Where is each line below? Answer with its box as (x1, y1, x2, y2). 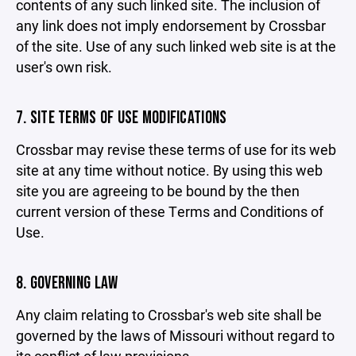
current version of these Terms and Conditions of (16, 202, 323, 221)
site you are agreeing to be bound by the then (16, 181, 300, 200)
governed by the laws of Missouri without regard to (16, 326, 335, 345)
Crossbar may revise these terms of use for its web (16, 140, 336, 159)
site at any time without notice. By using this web (16, 161, 323, 180)
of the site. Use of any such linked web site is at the (16, 37, 336, 56)
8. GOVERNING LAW (16, 273, 118, 294)
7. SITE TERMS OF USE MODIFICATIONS (16, 107, 227, 129)
